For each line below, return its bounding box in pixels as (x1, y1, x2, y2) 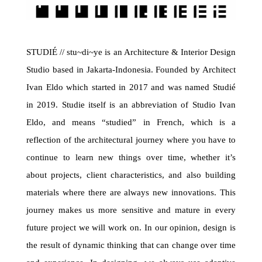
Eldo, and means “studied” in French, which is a (26, 117, 236, 127)
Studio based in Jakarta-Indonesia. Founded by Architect (26, 64, 236, 74)
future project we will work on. (26, 222, 144, 232)
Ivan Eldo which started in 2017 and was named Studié (26, 82, 236, 92)
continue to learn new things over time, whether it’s (26, 152, 236, 162)
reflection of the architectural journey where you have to (26, 135, 236, 144)
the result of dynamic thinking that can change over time (26, 240, 236, 250)
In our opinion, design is (144, 222, 236, 232)
